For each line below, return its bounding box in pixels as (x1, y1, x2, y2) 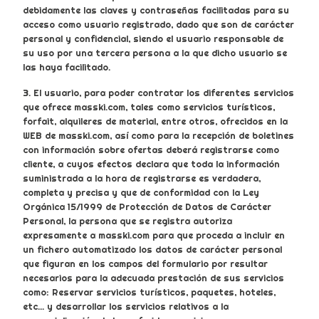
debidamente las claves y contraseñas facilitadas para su (23, 4, 289, 16)
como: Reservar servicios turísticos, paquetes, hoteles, (23, 286, 276, 298)
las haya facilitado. (23, 61, 110, 73)
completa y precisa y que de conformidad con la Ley (23, 187, 259, 199)
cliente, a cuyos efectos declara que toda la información (23, 158, 280, 170)
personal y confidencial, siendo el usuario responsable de (23, 33, 283, 45)
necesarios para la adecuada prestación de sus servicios (23, 272, 284, 284)
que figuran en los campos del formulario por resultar (23, 258, 268, 270)
